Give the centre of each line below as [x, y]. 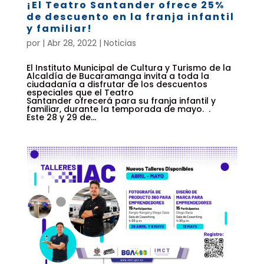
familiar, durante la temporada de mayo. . [118, 109]
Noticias [120, 43]
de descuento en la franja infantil [130, 17]
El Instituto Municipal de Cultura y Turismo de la [128, 68]
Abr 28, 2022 [72, 43]
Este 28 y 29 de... [61, 118]
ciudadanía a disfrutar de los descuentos [117, 85]
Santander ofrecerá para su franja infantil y [121, 101]
